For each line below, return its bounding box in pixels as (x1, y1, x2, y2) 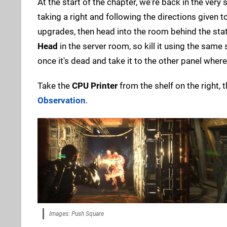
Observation (37, 95, 86, 105)
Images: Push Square (49, 210, 104, 218)
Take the (37, 80, 72, 91)
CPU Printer (72, 80, 118, 91)
